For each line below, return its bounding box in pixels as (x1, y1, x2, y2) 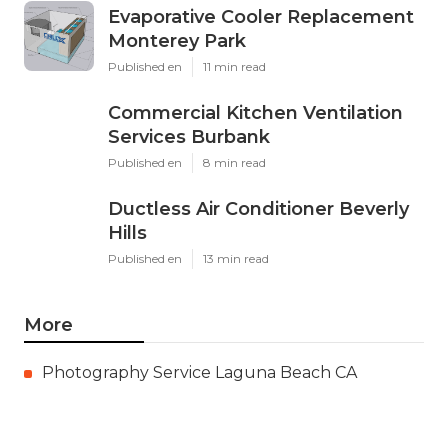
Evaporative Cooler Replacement (108, 6, 414, 29)
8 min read (203, 155, 266, 171)
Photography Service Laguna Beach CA (42, 363, 357, 383)
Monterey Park (108, 30, 246, 53)
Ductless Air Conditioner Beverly (108, 198, 409, 221)
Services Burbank (108, 126, 270, 149)
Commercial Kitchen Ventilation (108, 102, 403, 125)
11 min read (203, 59, 266, 75)
